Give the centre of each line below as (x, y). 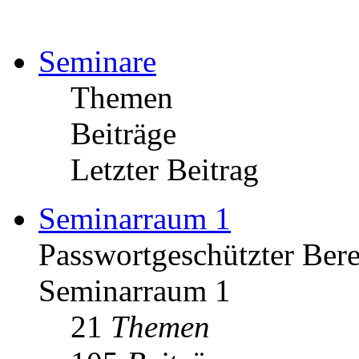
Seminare (97, 61)
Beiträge (123, 133)
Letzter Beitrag (165, 169)
